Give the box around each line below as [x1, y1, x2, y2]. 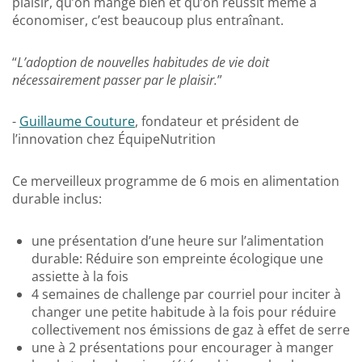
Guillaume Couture [19, 112, 135, 131]
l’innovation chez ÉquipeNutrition [12, 130, 216, 149]
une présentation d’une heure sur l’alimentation [32, 231, 324, 250]
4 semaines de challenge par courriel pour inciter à [32, 284, 341, 303]
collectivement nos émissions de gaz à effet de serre [32, 320, 350, 339]
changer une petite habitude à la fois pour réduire [32, 302, 336, 321]
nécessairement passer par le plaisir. [12, 70, 217, 89]
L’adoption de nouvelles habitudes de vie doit [17, 53, 269, 71]
